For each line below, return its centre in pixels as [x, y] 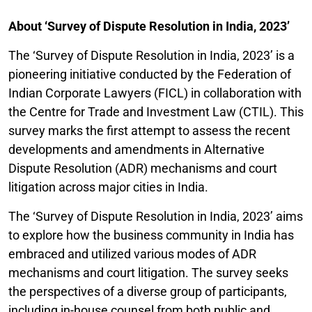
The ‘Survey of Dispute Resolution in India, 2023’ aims [156, 216]
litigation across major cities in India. [108, 187]
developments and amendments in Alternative [136, 149]
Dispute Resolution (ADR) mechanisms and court [143, 168]
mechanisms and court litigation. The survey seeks [148, 273]
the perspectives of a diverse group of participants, [148, 291]
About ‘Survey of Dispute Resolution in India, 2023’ [149, 26]
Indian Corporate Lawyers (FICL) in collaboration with [155, 93]
